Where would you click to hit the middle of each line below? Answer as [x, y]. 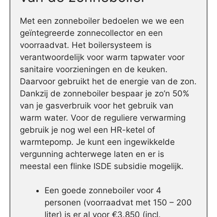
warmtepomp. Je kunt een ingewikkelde [97, 142]
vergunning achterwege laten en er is [92, 154]
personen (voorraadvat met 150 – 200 [118, 203]
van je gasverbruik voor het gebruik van [97, 105]
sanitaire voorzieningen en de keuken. [94, 69]
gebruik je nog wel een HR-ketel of [87, 130]
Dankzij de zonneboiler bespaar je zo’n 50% [105, 93]
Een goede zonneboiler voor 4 [103, 191]
